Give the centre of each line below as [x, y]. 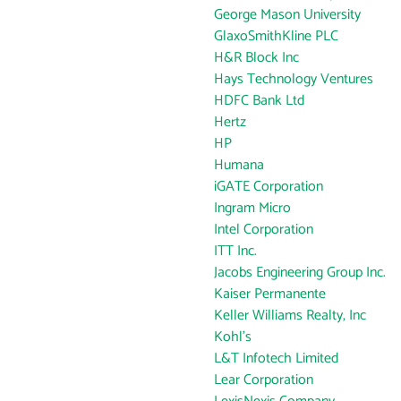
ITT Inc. [235, 251]
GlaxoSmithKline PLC [276, 36]
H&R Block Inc [256, 58]
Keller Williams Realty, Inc [290, 316]
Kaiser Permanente [270, 294]
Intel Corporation [264, 230]
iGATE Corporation [269, 187]
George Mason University [287, 15]
